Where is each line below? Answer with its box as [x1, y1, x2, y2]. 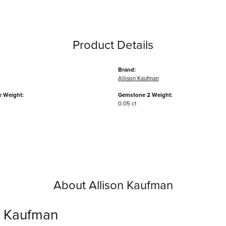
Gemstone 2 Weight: [118, 91, 173, 99]
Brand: [118, 66, 136, 74]
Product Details [73, 36, 153, 53]
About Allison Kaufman [53, 176, 173, 193]
